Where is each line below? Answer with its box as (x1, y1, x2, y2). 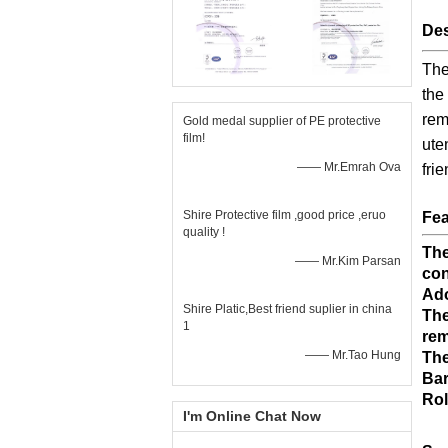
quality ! (183, 225, 225, 239)
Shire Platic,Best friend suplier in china (183, 302, 392, 316)
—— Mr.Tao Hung (305, 348, 401, 362)
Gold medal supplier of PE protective (183, 114, 381, 128)
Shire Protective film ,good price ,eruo (183, 208, 386, 222)
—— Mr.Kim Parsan (295, 254, 401, 268)
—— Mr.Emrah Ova (297, 160, 401, 174)
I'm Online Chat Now (183, 408, 321, 424)
